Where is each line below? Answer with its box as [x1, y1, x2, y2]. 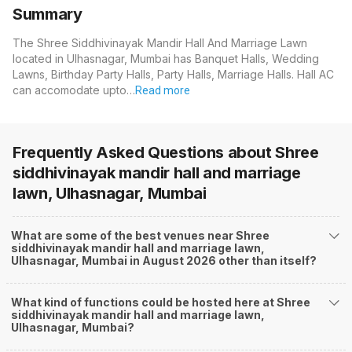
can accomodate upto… [13, 83, 135, 97]
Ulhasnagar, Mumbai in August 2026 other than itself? [11, 254, 317, 268]
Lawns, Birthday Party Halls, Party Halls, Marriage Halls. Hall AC [13, 68, 334, 82]
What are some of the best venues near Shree [11, 229, 269, 243]
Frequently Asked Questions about [13, 143, 276, 163]
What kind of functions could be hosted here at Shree [11, 295, 310, 310]
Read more [135, 84, 190, 97]
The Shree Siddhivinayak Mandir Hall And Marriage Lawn [13, 36, 307, 50]
